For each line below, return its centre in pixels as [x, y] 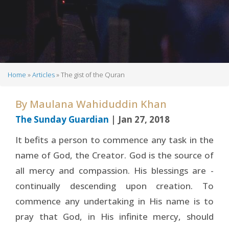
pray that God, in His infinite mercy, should [114, 216]
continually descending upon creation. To [114, 186]
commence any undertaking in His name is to [114, 201]
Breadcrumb [45, 86]
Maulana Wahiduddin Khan [98, 104]
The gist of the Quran [92, 75]
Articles [43, 75]
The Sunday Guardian [62, 119]
